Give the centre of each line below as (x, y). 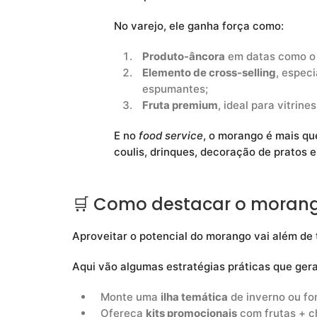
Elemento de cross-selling (209, 73)
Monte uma (131, 297)
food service (170, 136)
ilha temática (194, 297)
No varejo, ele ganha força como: (199, 26)
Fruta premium (180, 105)
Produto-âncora (184, 57)
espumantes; (175, 89)
